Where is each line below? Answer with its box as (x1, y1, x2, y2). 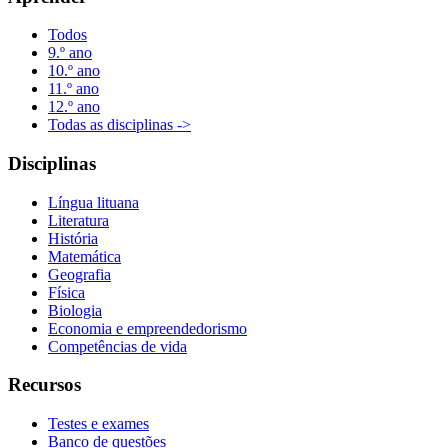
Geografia (48, 265, 111, 283)
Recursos (8, 374, 81, 396)
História (48, 229, 98, 247)
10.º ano (48, 62, 100, 80)
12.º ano (48, 98, 100, 116)
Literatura (48, 211, 109, 229)
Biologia (48, 301, 102, 319)
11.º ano (48, 80, 99, 98)
